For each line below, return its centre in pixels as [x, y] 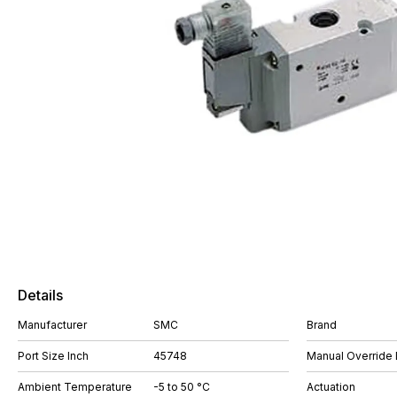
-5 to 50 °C [182, 387]
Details [40, 295]
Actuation [331, 387]
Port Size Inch [53, 356]
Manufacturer [52, 325]
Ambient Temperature [75, 387]
